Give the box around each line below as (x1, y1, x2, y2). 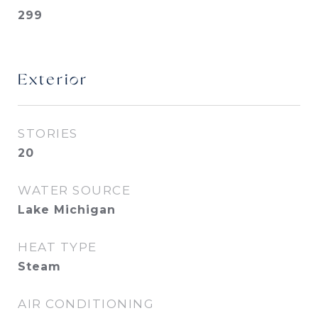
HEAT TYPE (18, 240, 97, 254)
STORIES (18, 126, 78, 141)
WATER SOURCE (18, 183, 131, 197)
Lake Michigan (18, 203, 116, 216)
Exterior (18, 72, 88, 89)
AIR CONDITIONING (18, 297, 154, 311)
